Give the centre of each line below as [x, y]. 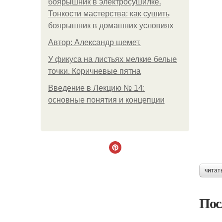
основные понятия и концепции [106, 100]
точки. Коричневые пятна [94, 71]
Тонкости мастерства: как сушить [109, 14]
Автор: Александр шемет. [94, 42]
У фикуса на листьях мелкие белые [112, 59]
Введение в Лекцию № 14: [96, 88]
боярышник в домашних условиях [111, 26]
